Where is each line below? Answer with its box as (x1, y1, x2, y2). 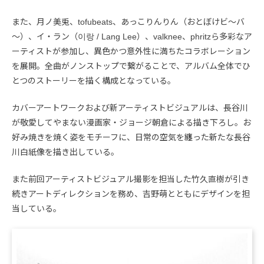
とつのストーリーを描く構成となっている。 (12, 76, 176, 85)
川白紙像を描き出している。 (12, 147, 119, 157)
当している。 (12, 204, 61, 213)
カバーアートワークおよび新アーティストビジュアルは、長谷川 (12, 103, 248, 113)
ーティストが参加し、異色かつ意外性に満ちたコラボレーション (12, 47, 250, 56)
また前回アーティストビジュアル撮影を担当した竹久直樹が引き (12, 174, 249, 184)
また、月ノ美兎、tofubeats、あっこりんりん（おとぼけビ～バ (12, 17, 245, 27)
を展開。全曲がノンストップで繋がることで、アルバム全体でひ (12, 61, 250, 71)
